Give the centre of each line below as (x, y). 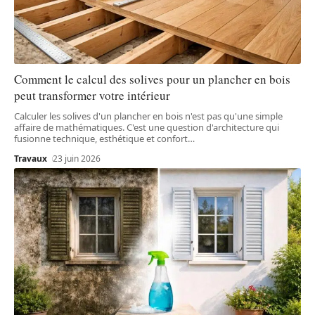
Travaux (31, 159)
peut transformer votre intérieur (92, 96)
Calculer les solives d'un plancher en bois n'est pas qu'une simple (148, 116)
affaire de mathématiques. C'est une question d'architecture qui (147, 128)
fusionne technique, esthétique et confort (101, 139)
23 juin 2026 (77, 159)
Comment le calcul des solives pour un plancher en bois (152, 79)
